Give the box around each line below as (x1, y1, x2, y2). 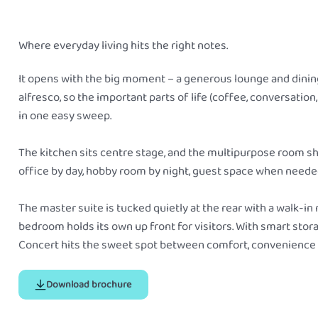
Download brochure (46, 277, 132, 293)
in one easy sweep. (18, 106, 112, 126)
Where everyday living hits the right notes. (18, 35, 229, 55)
